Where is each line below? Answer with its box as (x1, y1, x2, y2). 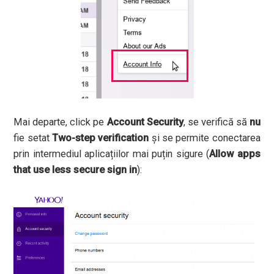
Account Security (106, 116, 183, 128)
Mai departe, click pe (13, 116, 107, 128)
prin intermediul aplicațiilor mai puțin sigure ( (13, 148, 210, 160)
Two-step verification (52, 132, 149, 144)
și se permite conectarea (149, 132, 261, 144)
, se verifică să (183, 116, 250, 128)
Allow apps (209, 148, 261, 160)
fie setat (13, 132, 53, 144)
